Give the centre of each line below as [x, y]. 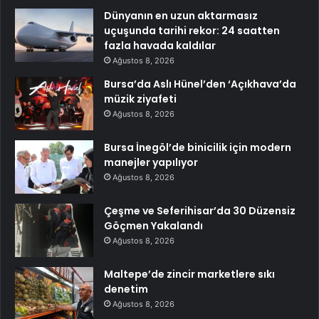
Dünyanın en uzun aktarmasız [181, 15]
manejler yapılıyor [151, 162]
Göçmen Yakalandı [153, 225]
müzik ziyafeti [140, 99]
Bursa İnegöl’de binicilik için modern [198, 147]
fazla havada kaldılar [160, 45]
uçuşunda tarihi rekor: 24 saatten [192, 30]
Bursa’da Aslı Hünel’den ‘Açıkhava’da [200, 84]
